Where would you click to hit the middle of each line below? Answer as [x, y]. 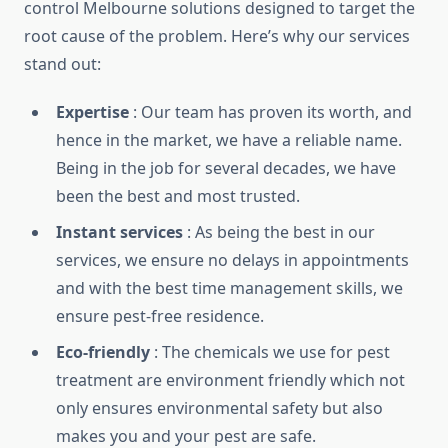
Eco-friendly [103, 352]
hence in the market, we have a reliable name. [229, 140]
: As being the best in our [279, 232]
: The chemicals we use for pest [270, 352]
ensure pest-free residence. [160, 316]
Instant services [119, 232]
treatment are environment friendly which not [230, 380]
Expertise [92, 112]
